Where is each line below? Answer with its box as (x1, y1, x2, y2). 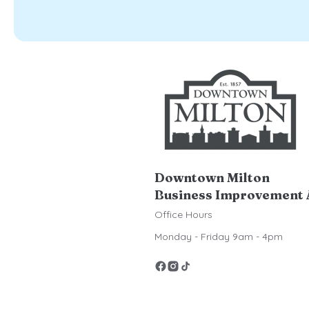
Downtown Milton (154, 170, 270, 186)
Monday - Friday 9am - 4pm (154, 230, 283, 243)
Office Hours (154, 208, 212, 221)
